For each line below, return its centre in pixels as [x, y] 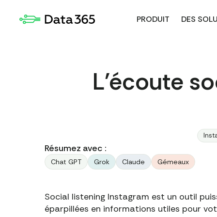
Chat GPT [66, 162]
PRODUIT [153, 19]
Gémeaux [173, 162]
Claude [133, 162]
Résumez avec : [76, 148]
